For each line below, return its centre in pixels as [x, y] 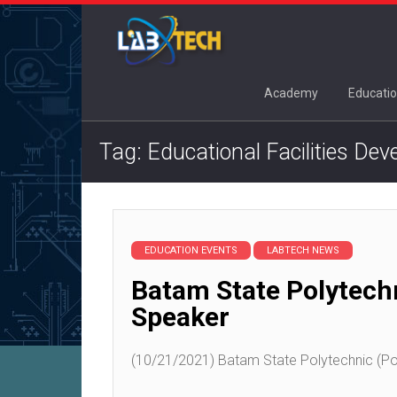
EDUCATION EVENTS [191, 251]
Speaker [180, 317]
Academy [291, 93]
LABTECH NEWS [303, 251]
